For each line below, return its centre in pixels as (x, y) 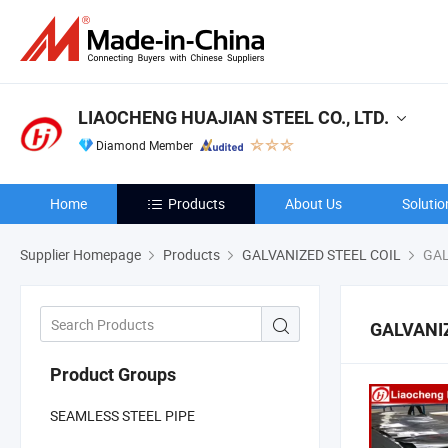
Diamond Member (144, 145)
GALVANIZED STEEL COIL (321, 254)
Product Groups (113, 374)
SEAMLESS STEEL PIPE (122, 415)
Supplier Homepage (80, 254)
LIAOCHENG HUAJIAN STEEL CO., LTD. (233, 117)
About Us (313, 203)
